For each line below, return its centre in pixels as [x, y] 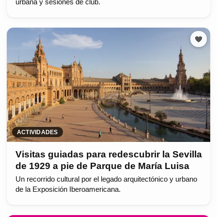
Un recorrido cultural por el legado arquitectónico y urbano [106, 179]
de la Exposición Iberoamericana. [68, 190]
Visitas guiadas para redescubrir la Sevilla [108, 155]
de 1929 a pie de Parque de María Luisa [102, 166]
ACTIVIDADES [38, 132]
